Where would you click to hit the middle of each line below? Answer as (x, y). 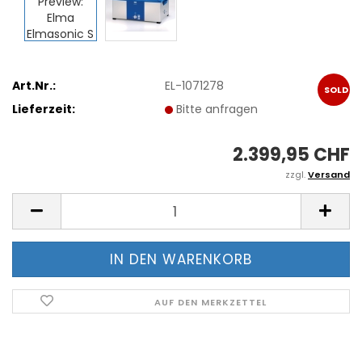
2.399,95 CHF (291, 155)
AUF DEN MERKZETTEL (211, 302)
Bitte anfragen (217, 109)
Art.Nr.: (34, 85)
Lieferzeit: (44, 109)
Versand (329, 175)
